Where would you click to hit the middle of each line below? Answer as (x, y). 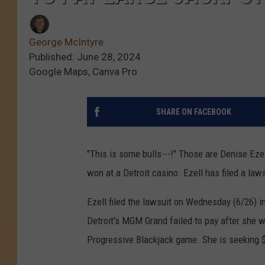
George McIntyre (66, 42)
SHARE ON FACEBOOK (193, 112)
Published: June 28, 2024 (85, 57)
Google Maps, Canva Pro (83, 72)
